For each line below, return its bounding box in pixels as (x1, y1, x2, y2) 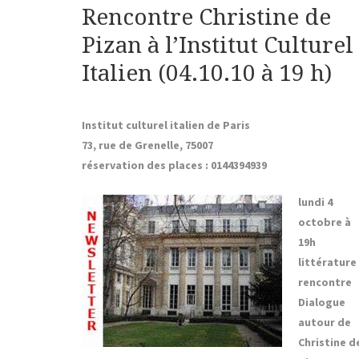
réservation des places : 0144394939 (82, 158, 267, 173)
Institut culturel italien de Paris (82, 118, 250, 133)
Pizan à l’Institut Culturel (82, 32, 353, 59)
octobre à (297, 215, 351, 230)
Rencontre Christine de (82, 4, 331, 31)
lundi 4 (297, 195, 333, 210)
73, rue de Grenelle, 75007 (82, 138, 213, 153)
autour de (297, 315, 351, 330)
